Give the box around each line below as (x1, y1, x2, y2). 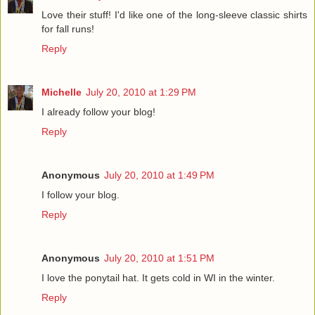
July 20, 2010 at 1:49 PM (104, 169, 214, 181)
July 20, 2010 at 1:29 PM (86, 86, 196, 98)
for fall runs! (41, 22, 94, 34)
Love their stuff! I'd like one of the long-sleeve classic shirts (41, 8, 307, 20)
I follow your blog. (41, 188, 120, 200)
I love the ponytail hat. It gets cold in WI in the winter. (41, 271, 275, 283)
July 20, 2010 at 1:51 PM (104, 252, 214, 264)
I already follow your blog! (41, 105, 155, 117)
